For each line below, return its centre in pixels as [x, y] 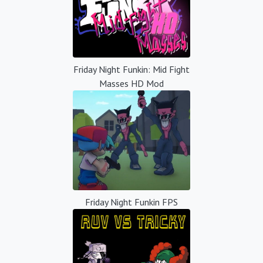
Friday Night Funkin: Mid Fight [131, 69]
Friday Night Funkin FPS [131, 202]
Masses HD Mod [131, 83]
